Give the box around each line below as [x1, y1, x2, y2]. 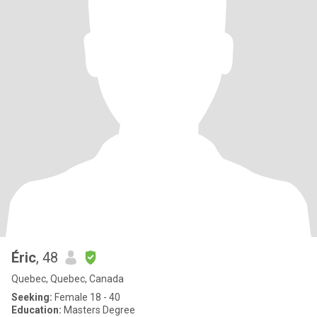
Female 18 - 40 [52, 292, 120, 303]
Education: [11, 304, 62, 316]
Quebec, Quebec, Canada [11, 273, 124, 284]
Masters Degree [62, 304, 135, 316]
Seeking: [11, 292, 52, 303]
